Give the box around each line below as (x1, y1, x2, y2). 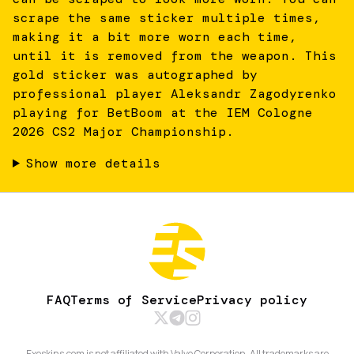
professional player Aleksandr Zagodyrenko (13, 85, 337, 102)
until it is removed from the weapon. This (13, 47, 337, 64)
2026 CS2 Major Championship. (13, 122, 234, 140)
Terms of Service (70, 291, 197, 308)
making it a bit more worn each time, (13, 28, 297, 45)
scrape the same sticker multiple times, (13, 9, 321, 26)
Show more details (25, 154, 160, 171)
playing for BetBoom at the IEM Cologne (13, 104, 313, 121)
